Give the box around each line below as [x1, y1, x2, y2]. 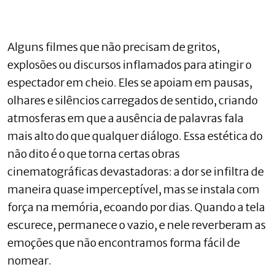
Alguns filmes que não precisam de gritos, [7, 39, 220, 54]
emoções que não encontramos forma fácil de [7, 235, 240, 250]
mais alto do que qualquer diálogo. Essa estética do [7, 128, 263, 143]
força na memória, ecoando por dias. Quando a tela [7, 199, 265, 214]
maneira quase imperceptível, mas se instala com [7, 182, 260, 196]
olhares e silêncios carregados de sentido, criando [7, 93, 258, 107]
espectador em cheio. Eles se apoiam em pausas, [7, 75, 252, 90]
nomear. [7, 253, 52, 268]
